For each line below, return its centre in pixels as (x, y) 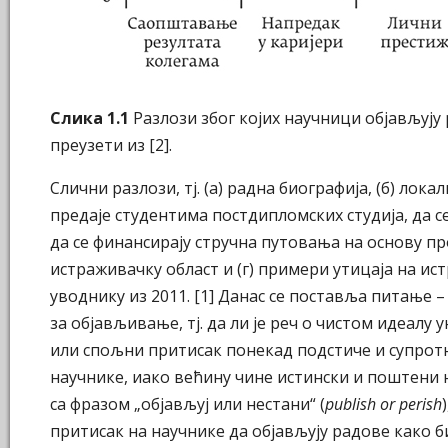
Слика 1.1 (89, 118)
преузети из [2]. (111, 145)
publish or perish (383, 404)
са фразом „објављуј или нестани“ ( (187, 404)
